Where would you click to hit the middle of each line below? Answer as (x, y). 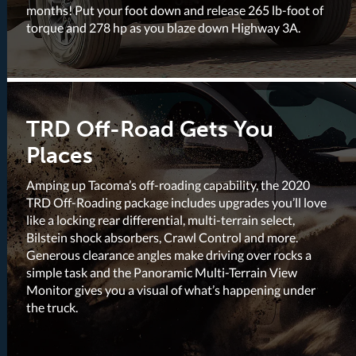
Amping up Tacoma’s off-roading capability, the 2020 (168, 184)
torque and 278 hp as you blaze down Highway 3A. (164, 28)
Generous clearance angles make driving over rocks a (169, 254)
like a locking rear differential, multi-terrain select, (161, 219)
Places (60, 155)
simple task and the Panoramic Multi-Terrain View (162, 272)
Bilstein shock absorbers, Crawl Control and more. (163, 237)
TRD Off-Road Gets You (150, 129)
